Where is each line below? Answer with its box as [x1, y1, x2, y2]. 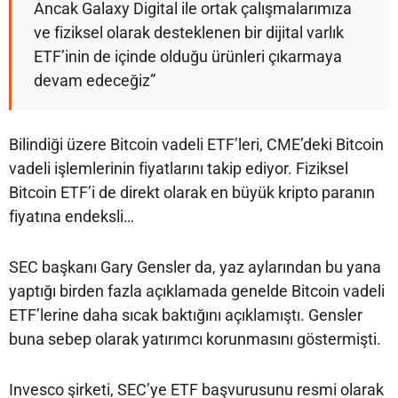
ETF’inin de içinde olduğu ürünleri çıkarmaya [34, 46, 342, 66]
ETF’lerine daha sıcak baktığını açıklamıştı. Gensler [9, 305, 362, 324]
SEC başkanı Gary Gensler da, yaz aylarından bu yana [9, 257, 381, 276]
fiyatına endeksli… [9, 206, 134, 226]
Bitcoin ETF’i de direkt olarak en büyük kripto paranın [9, 182, 375, 202]
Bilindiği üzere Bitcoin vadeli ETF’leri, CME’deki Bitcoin [9, 134, 384, 154]
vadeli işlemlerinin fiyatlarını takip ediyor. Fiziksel [9, 158, 348, 178]
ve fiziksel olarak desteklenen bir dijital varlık [34, 22, 344, 42]
